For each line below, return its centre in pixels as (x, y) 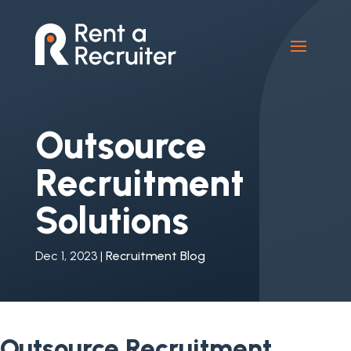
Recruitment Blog (155, 255)
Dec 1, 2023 (66, 255)
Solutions (112, 220)
